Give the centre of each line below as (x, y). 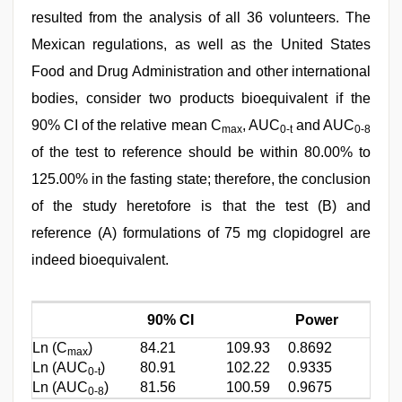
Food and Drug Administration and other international (201, 71)
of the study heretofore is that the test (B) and (201, 205)
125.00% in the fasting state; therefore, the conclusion (201, 179)
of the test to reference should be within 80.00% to (201, 152)
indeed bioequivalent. (100, 259)
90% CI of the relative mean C (127, 125)
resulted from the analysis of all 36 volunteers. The (201, 17)
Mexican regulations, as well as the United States (201, 44)
